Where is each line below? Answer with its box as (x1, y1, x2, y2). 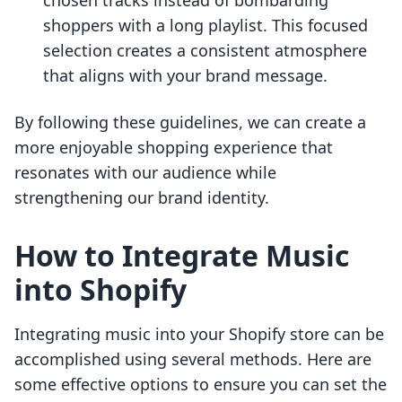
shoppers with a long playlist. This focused (43, 14, 368, 37)
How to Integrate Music (14, 236, 349, 275)
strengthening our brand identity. (14, 187, 269, 209)
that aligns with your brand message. (43, 65, 328, 87)
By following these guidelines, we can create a (14, 111, 366, 134)
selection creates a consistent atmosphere (43, 39, 367, 62)
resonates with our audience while (14, 162, 276, 184)
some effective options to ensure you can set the (14, 373, 387, 396)
